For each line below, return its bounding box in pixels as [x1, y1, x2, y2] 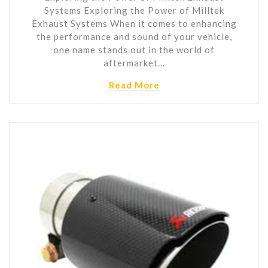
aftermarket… [103, 57, 165, 69]
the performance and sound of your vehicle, [36, 31, 232, 42]
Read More [108, 80, 160, 91]
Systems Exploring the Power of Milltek [44, 5, 224, 16]
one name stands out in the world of [53, 44, 215, 56]
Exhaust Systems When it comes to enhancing [31, 18, 237, 29]
